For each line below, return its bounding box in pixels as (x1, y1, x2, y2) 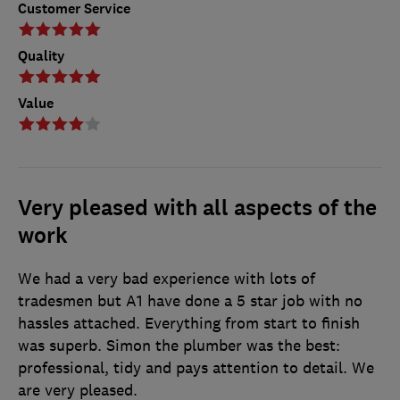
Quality (18, 46, 65, 66)
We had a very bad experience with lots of (18, 269, 315, 289)
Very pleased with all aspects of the (18, 194, 377, 223)
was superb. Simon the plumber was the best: (18, 336, 340, 356)
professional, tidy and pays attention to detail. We (18, 358, 374, 379)
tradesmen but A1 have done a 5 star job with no (18, 291, 362, 312)
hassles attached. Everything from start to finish (18, 313, 360, 334)
